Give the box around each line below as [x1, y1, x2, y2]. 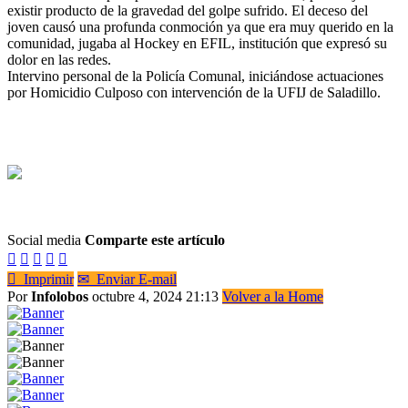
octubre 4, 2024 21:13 [92, 288, 222, 304]
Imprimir [16, 270, 74, 287]
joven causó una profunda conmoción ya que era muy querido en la [7, 18, 393, 35]
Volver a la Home [222, 288, 323, 304]
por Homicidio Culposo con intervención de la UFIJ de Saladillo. [7, 84, 381, 100]
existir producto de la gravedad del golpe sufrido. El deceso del [7, 2, 368, 18]
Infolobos [31, 288, 88, 304]
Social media [7, 231, 81, 248]
